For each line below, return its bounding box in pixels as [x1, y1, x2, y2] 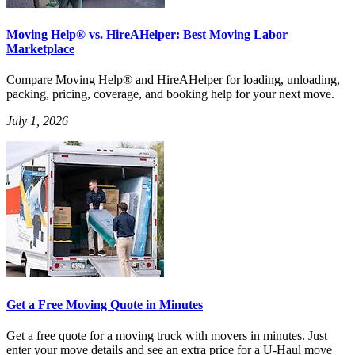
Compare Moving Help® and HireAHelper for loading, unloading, [6, 73, 340, 87]
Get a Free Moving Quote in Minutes [6, 297, 203, 311]
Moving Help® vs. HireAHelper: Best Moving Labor [6, 28, 288, 41]
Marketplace [6, 42, 74, 55]
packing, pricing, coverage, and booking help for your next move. [6, 87, 334, 101]
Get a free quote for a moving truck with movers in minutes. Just [6, 328, 327, 342]
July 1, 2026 [6, 114, 68, 128]
